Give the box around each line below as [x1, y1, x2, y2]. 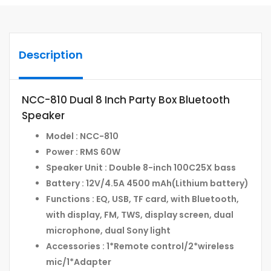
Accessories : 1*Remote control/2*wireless [46, 240, 234, 253]
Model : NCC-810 [46, 130, 119, 143]
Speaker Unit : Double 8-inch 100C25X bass [46, 162, 236, 174]
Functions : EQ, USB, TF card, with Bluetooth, [46, 193, 239, 206]
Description [19, 47, 83, 62]
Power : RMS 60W [46, 146, 120, 158]
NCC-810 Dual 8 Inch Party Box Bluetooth [22, 93, 230, 107]
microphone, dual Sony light [46, 224, 171, 237]
